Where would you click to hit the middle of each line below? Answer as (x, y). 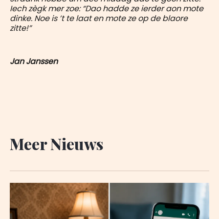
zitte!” (21, 28)
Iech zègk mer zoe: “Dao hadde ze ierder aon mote (107, 8)
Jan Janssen (34, 61)
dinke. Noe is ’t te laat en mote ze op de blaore (99, 18)
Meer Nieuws (56, 144)
